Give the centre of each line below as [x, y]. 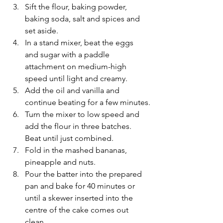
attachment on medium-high [77, 66]
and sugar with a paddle [68, 54]
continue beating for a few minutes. [88, 102]
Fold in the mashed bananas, [77, 150]
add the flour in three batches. [79, 126]
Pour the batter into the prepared [84, 174]
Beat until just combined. [69, 138]
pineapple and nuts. [60, 162]
